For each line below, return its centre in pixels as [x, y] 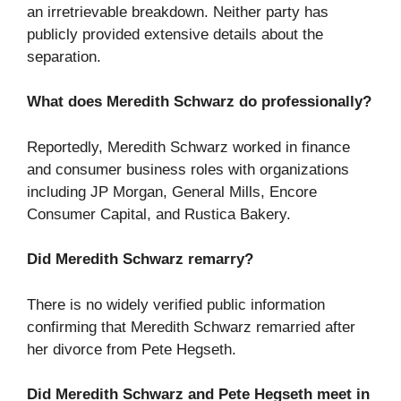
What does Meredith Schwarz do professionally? [199, 102]
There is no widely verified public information [176, 304]
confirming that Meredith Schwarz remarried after [191, 327]
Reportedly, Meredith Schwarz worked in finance [188, 147]
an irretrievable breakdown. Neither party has [178, 12]
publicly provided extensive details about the [175, 34]
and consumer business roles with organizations [188, 169]
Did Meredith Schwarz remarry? [140, 260]
